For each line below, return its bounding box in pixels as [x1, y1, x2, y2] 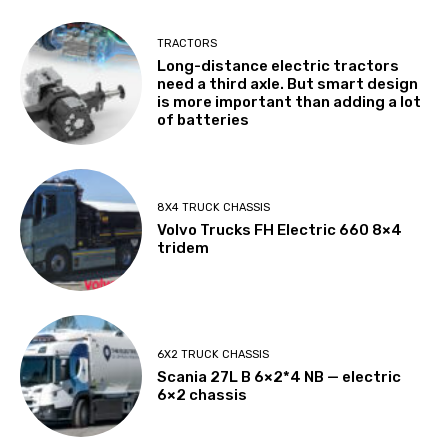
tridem [157, 239, 210, 258]
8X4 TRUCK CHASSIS [157, 201, 271, 215]
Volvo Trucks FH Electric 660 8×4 [157, 221, 403, 240]
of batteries [157, 110, 250, 129]
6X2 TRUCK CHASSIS [157, 347, 270, 361]
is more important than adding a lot [157, 92, 422, 111]
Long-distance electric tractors [157, 56, 400, 75]
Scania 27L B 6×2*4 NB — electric [157, 367, 402, 386]
